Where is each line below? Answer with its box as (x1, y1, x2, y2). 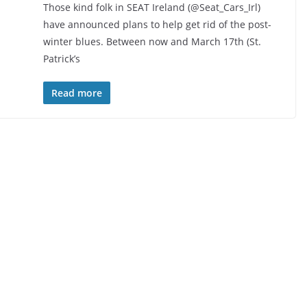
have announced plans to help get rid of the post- (42, 18, 271, 31)
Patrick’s (42, 52, 80, 65)
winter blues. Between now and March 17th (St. (42, 35, 261, 48)
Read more (51, 86, 102, 99)
